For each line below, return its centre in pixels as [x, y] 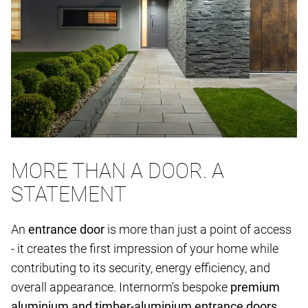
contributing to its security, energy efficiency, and [141, 268]
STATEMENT [69, 195]
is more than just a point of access [199, 230]
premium [255, 287]
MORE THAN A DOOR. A [118, 171]
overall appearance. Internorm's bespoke [121, 287]
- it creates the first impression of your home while [145, 249]
